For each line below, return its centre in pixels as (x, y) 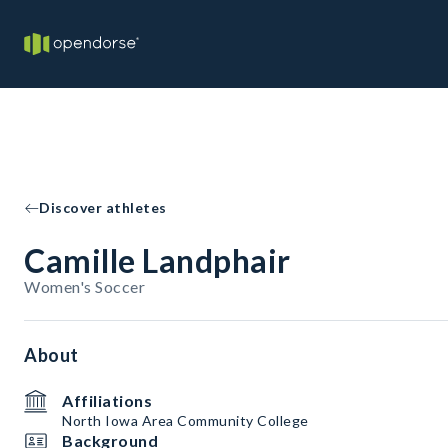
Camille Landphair (157, 260)
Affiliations (107, 400)
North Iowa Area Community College (185, 420)
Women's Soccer (84, 286)
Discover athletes (103, 207)
